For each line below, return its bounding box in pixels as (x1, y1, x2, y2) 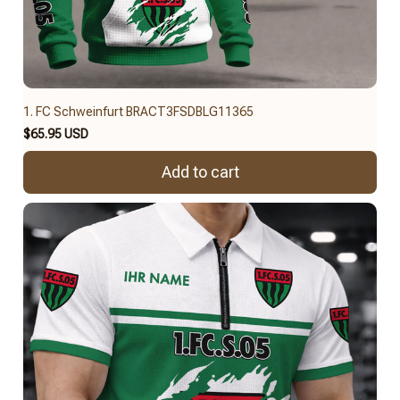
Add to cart (161, 162, 239, 182)
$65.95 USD (23, 126, 88, 141)
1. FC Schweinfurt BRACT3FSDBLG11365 (23, 104, 254, 119)
